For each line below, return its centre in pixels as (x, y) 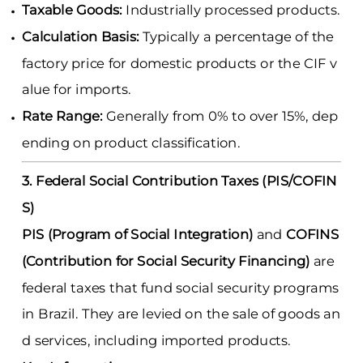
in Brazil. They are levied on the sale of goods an (181, 314)
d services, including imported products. (156, 341)
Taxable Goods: (72, 10)
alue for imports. (77, 90)
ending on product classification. (131, 143)
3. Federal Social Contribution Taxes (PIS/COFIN (179, 181)
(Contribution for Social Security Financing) (166, 261)
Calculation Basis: (80, 37)
